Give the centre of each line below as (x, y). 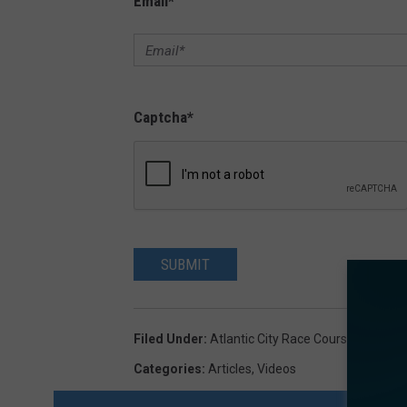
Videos (277, 368)
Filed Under (169, 338)
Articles (230, 368)
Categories (168, 368)
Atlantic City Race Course (282, 338)
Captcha (160, 117)
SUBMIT (185, 264)
